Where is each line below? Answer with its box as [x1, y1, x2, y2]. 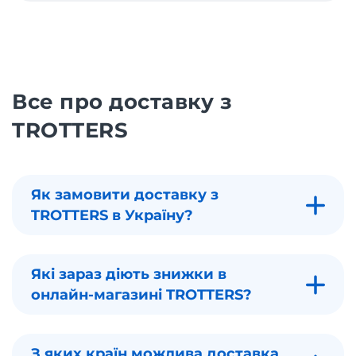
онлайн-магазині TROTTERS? [31, 286, 252, 304]
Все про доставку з [12, 89, 233, 115]
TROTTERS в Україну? [31, 207, 193, 225]
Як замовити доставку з [31, 186, 219, 204]
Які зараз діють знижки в [31, 265, 226, 284]
